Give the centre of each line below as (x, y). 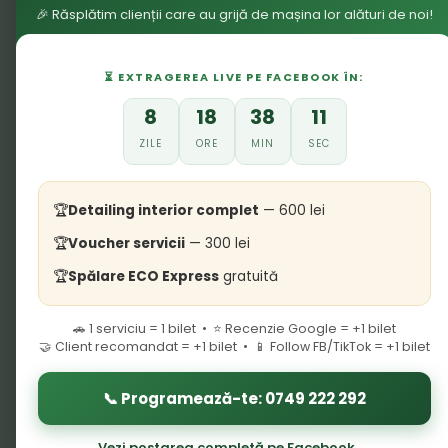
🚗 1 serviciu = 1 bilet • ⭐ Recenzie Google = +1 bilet (234, 328)
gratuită (248, 276)
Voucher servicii (126, 243)
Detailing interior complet (163, 210)
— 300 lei (217, 243)
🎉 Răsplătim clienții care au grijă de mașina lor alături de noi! (234, 14)
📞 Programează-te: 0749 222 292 (234, 398)
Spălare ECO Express (143, 276)
